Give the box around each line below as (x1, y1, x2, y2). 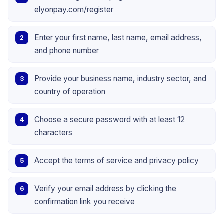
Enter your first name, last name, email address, (34, 32, 202, 42)
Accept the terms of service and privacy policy (34, 155, 199, 165)
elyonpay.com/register (34, 4, 113, 14)
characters (34, 127, 72, 137)
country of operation (34, 86, 105, 96)
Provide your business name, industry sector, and (34, 73, 206, 83)
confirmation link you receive (34, 196, 135, 206)
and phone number (34, 45, 99, 55)
